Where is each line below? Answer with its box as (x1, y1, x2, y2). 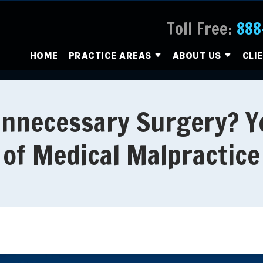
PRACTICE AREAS (68, 50, 152, 62)
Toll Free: (167, 17, 232, 40)
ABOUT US (172, 50, 222, 62)
